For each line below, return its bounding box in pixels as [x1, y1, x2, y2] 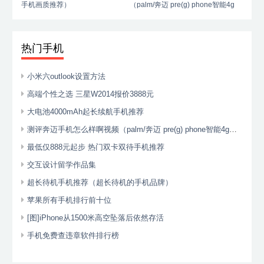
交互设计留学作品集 [27, 160, 97, 170]
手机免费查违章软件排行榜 [27, 231, 120, 240]
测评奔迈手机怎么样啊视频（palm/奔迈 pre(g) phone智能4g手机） [27, 125, 230, 134]
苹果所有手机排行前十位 [27, 196, 112, 205]
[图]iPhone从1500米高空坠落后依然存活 [27, 213, 164, 223]
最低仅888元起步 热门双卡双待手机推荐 [27, 143, 165, 152]
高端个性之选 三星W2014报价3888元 [27, 90, 154, 99]
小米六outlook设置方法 [27, 72, 106, 81]
